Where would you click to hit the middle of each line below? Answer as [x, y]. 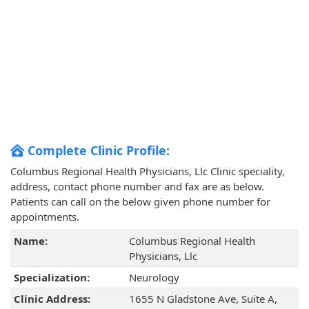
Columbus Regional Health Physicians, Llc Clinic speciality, [148, 171]
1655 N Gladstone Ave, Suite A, [203, 299]
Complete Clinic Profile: [97, 151]
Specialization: [51, 278]
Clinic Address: [52, 299]
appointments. [45, 217]
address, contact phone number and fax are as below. [137, 187]
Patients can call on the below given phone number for [140, 202]
